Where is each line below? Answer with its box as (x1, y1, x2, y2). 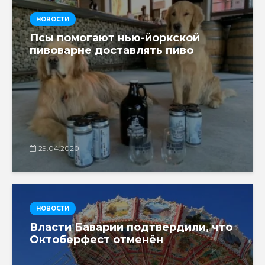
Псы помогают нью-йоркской (30, 31, 200, 44)
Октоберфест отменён (30, 232, 163, 246)
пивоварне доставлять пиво (30, 43, 193, 57)
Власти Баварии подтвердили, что (30, 220, 232, 234)
